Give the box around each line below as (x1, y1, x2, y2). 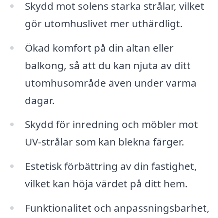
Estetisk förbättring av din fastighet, (24, 159, 197, 173)
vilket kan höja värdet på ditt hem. (24, 177, 188, 191)
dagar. (24, 93, 55, 107)
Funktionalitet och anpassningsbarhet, (24, 201, 210, 215)
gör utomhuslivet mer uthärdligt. (24, 16, 183, 30)
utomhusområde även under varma (24, 75, 197, 90)
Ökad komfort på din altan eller (24, 40, 174, 54)
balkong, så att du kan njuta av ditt (24, 58, 191, 72)
